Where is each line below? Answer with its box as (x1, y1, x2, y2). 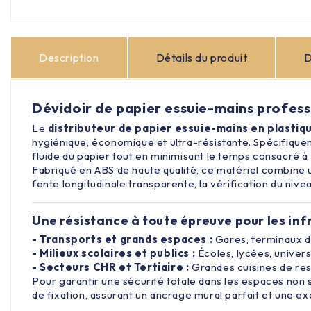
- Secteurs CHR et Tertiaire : (32, 260, 190, 274)
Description (39, 50, 99, 65)
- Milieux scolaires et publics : (32, 246, 196, 260)
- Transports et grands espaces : (32, 232, 213, 246)
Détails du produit (155, 50, 248, 65)
